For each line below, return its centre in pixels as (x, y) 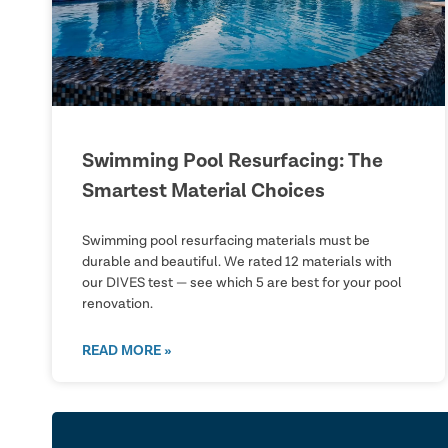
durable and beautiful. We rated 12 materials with (237, 261)
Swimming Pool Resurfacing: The (232, 160)
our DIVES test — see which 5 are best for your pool (242, 282)
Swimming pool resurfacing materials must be (226, 240)
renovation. (117, 303)
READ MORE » (126, 350)
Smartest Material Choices (203, 190)
